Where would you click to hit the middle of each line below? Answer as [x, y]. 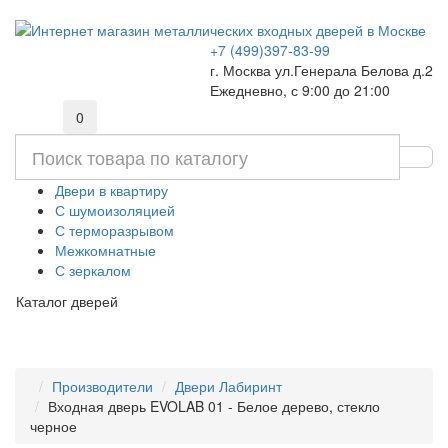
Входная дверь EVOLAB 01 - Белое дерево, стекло [214, 406]
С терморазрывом [114, 230]
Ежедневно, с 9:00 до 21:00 [300, 90]
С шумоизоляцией [115, 210]
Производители [102, 386]
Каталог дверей [67, 301]
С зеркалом [93, 270]
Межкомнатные [105, 250]
